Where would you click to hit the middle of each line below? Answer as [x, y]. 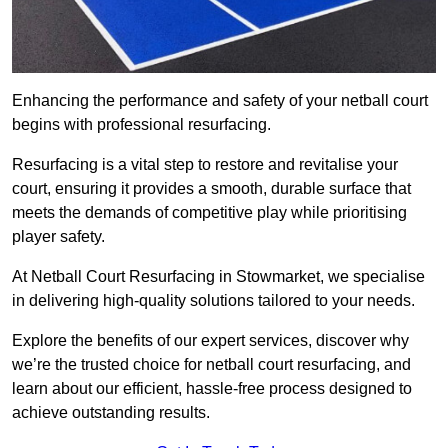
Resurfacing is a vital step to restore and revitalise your [205, 165]
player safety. [58, 237]
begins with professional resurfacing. [141, 125]
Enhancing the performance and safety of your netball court [220, 101]
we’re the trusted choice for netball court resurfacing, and [211, 365]
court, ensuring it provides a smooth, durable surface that [211, 189]
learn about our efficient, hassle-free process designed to [212, 389]
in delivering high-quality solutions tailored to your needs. [213, 301]
